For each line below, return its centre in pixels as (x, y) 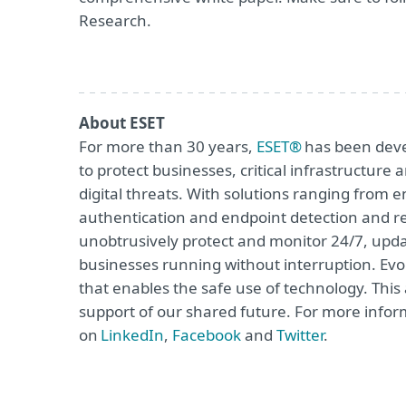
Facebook (208, 335)
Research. (115, 20)
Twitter (300, 335)
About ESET (122, 123)
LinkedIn (132, 335)
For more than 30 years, (168, 146)
